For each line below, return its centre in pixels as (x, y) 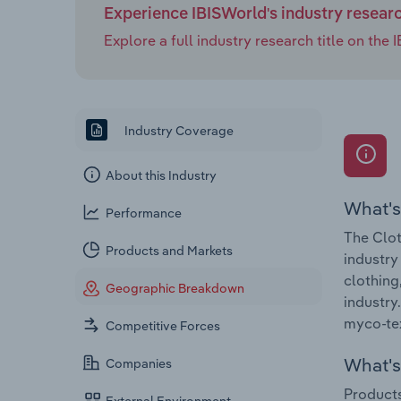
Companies (139, 364)
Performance (144, 213)
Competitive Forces (163, 326)
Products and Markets (170, 251)
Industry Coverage (178, 130)
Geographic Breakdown (175, 289)
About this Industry (162, 176)
